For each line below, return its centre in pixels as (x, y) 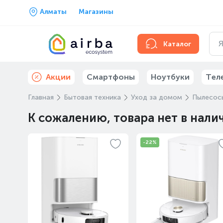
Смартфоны (111, 77)
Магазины (96, 12)
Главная (41, 97)
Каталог (177, 44)
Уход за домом (157, 97)
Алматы (53, 12)
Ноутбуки (170, 77)
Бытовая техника (92, 97)
